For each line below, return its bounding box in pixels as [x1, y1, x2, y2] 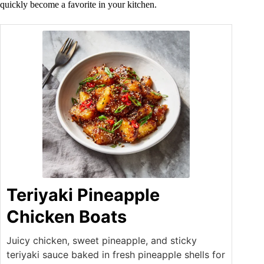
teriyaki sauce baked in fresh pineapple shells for [6, 249, 225, 261]
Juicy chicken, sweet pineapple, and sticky [6, 235, 197, 247]
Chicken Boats [6, 206, 127, 227]
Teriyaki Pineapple [6, 184, 160, 206]
